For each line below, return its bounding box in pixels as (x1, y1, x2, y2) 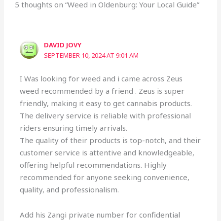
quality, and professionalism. (20, 184, 119, 194)
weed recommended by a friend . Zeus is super (20, 85, 185, 96)
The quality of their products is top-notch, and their (20, 135, 201, 145)
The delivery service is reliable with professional (20, 110, 191, 120)
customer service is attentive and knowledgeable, (20, 147, 195, 157)
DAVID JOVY (44, 40, 82, 50)
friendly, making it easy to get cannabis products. (20, 98, 192, 108)
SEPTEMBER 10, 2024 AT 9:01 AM (44, 51, 139, 60)
